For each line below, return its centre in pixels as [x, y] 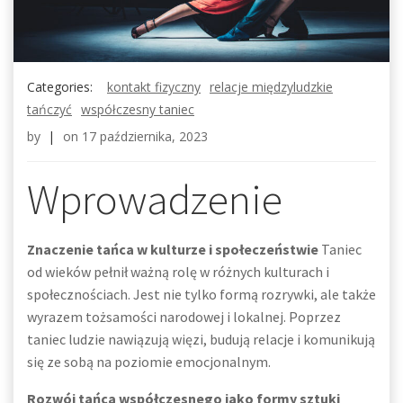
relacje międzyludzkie [271, 87]
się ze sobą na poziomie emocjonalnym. [149, 362]
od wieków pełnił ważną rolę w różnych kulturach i [178, 272]
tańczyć [49, 109]
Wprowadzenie [155, 199]
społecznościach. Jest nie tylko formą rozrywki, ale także [201, 294]
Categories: [60, 87]
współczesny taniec [138, 109]
